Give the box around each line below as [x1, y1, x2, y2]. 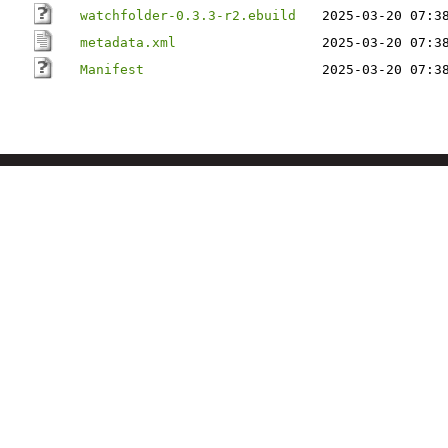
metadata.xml [80, 35, 176, 50]
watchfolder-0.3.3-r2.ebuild [80, 8, 296, 23]
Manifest [80, 62, 144, 77]
